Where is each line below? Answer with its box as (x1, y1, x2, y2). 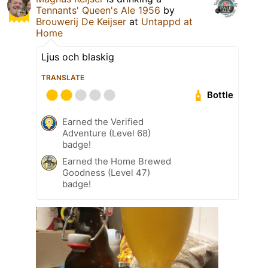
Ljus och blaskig (41, 50, 114, 63)
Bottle (207, 89, 234, 101)
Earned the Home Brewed (62, 155, 171, 167)
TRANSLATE (41, 72, 84, 82)
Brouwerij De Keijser (36, 15, 129, 28)
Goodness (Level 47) (62, 166, 150, 178)
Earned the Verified (62, 115, 144, 127)
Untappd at (141, 15, 193, 28)
